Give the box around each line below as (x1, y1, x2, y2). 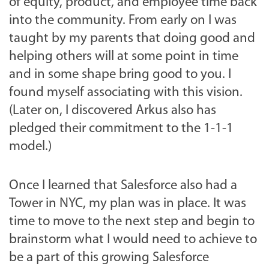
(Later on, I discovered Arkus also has (9, 103, 216, 118)
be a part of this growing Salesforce (9, 250, 209, 265)
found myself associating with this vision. (9, 85, 243, 100)
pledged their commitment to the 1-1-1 (9, 121, 234, 136)
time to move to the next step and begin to (9, 214, 255, 229)
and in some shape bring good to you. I (9, 67, 231, 82)
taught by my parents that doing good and (9, 31, 255, 46)
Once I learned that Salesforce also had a (9, 178, 237, 193)
